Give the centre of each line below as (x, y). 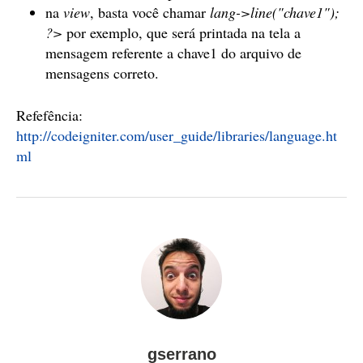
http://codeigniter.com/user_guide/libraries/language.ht (177, 135)
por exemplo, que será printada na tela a (181, 32)
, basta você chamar (150, 12)
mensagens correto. (102, 73)
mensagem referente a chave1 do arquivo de (173, 53)
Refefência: (49, 115)
